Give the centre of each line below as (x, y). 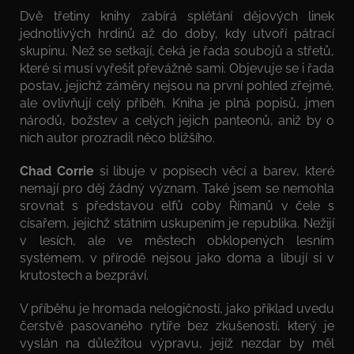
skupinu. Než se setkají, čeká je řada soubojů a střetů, (177, 51)
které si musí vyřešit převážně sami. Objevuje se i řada (177, 68)
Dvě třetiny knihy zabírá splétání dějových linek (177, 16)
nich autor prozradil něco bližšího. (117, 137)
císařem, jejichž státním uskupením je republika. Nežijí (177, 223)
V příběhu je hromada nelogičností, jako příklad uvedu (177, 308)
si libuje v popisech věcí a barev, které (214, 171)
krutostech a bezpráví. (84, 275)
